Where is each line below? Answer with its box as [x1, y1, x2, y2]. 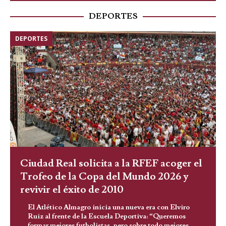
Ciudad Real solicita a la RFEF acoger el [20, 157, 202, 171]
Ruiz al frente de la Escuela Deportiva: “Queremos [28, 212, 186, 221]
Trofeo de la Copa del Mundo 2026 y [20, 170, 188, 184]
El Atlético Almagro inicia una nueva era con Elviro [28, 203, 190, 212]
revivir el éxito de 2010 [20, 183, 124, 197]
